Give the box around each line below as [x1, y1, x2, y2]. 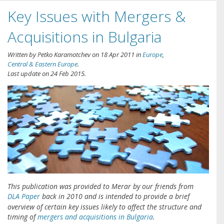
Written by [7, 50, 37, 59]
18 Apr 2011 [100, 50, 134, 59]
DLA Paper [7, 191, 40, 201]
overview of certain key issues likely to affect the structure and [7, 201, 201, 211]
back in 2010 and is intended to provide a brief [40, 191, 189, 201]
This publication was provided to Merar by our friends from [7, 181, 193, 191]
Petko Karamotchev [37, 50, 90, 59]
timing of [7, 211, 37, 221]
